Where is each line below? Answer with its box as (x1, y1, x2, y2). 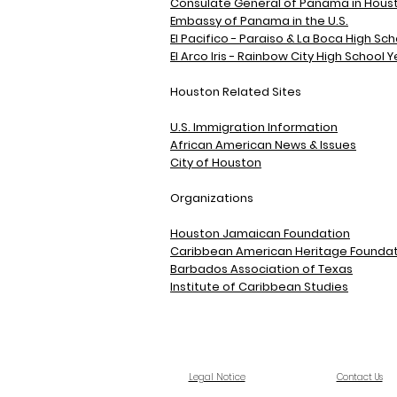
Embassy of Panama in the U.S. (170, 12, 348, 29)
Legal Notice (188, 370, 245, 384)
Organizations (170, 190, 253, 206)
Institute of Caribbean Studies (170, 278, 348, 295)
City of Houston (170, 154, 261, 171)
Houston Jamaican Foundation (170, 225, 350, 242)
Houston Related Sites (170, 83, 301, 100)
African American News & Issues (170, 136, 356, 153)
